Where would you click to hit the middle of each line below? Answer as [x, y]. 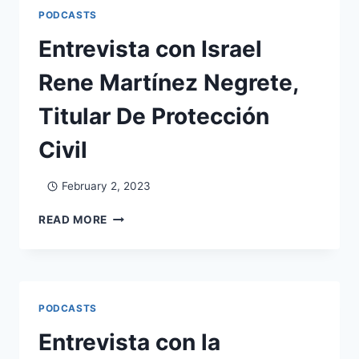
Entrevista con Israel [150, 49]
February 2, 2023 [106, 186]
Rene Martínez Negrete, [168, 83]
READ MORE [73, 219]
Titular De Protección [154, 117]
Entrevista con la [129, 342]
